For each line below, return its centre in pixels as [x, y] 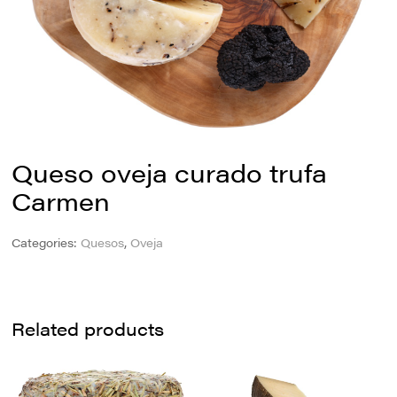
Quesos [103, 243]
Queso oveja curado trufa [170, 171]
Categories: [47, 243]
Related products [88, 329]
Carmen [61, 200]
